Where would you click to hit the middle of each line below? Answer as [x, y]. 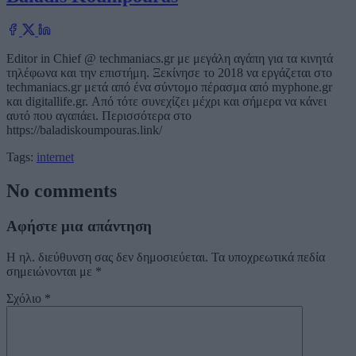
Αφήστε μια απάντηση [79, 226]
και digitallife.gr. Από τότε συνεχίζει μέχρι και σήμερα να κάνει [166, 102]
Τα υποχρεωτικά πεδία [268, 257]
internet [55, 157]
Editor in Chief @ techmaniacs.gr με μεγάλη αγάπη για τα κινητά [170, 59]
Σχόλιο [25, 298]
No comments [62, 190]
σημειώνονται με [51, 271]
